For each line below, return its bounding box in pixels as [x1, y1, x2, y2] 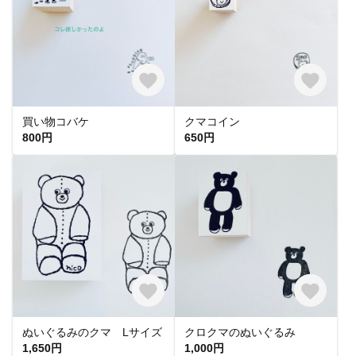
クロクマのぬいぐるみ [184, 325, 296, 339]
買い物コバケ [22, 114, 89, 128]
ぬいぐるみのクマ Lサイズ [22, 325, 162, 339]
